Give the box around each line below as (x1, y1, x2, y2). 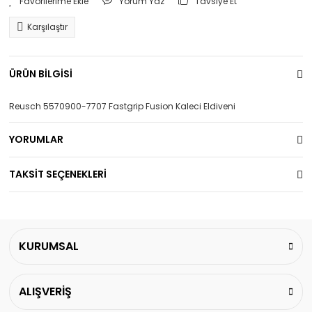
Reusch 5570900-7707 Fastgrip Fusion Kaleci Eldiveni (9, 100, 235, 112)
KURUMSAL (19, 238, 79, 254)
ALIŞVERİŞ (19, 283, 72, 299)
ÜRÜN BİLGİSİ (9, 66, 72, 81)
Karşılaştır (27, 21, 68, 33)
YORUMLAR (9, 132, 63, 146)
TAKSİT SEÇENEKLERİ (9, 167, 107, 181)
